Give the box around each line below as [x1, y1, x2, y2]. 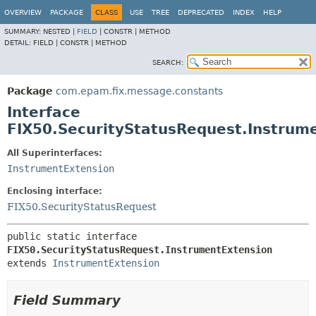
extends [7, 257, 52, 269]
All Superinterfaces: [7, 148, 102, 158]
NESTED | [43, 28, 77, 35]
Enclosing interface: [7, 186, 102, 196]
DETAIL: [4, 39, 33, 47]
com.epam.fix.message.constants [56, 85, 223, 97]
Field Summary [13, 293, 121, 308]
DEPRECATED [178, 8, 224, 16]
